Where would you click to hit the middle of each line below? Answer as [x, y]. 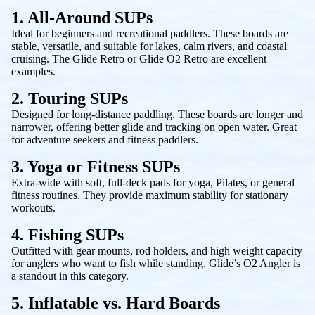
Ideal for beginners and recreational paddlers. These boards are [150, 33]
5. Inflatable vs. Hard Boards [116, 303]
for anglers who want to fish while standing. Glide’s [127, 263]
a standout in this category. [70, 276]
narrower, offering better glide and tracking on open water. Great [154, 127]
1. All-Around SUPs [82, 17]
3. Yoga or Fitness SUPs [96, 166]
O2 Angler [267, 263]
